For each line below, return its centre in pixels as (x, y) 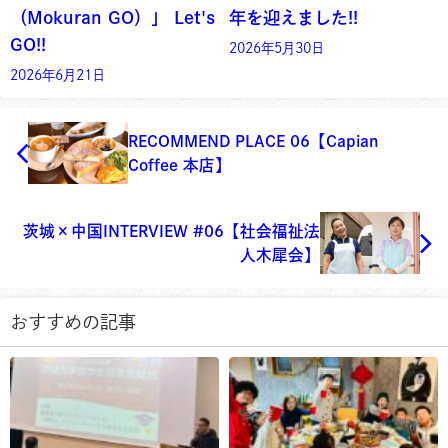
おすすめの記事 (73, 321)
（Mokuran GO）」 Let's (112, 17)
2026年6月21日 (57, 75)
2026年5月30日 (276, 48)
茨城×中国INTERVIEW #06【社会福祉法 (171, 230)
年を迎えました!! (293, 17)
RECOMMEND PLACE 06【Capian (253, 140)
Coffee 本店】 (179, 164)
